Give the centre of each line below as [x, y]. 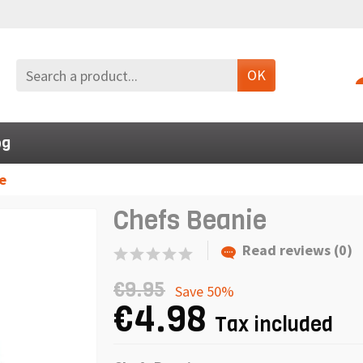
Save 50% [205, 291]
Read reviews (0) [297, 250]
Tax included [274, 324]
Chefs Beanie [190, 221]
